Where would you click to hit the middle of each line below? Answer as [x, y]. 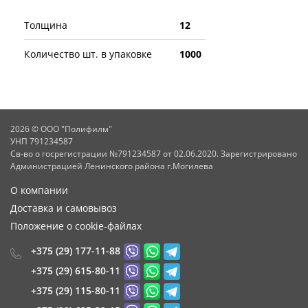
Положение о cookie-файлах [76, 226]
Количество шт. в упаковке [88, 54]
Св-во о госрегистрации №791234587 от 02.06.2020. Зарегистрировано [154, 154]
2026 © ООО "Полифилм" [61, 129]
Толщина [46, 25]
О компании [39, 190]
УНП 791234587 [42, 141]
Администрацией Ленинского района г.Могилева [112, 166]
